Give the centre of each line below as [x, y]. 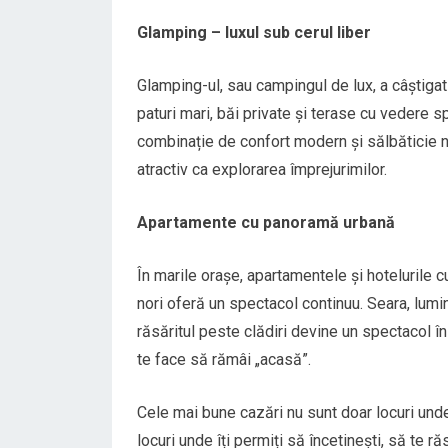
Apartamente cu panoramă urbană [266, 222]
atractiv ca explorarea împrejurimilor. [262, 169]
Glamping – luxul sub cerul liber [254, 32]
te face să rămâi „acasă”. [224, 359]
